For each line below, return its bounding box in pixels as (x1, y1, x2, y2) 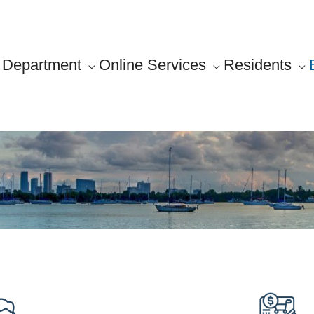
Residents (224, 55, 292, 74)
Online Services (99, 55, 206, 74)
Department (2, 55, 81, 74)
